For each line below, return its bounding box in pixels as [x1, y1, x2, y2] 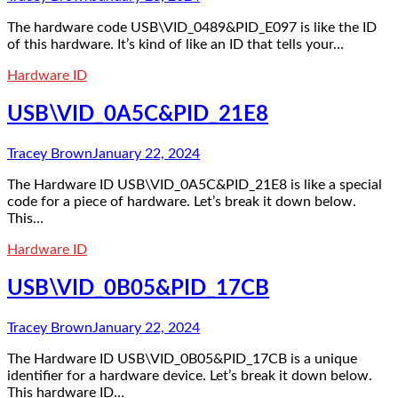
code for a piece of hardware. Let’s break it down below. [7, 195, 356, 210]
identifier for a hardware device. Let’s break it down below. [7, 368, 372, 383]
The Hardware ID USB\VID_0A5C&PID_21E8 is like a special [7, 178, 382, 193]
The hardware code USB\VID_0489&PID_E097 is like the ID [7, 20, 377, 36]
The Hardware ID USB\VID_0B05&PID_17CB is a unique [7, 351, 357, 366]
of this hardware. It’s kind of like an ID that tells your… [7, 37, 344, 52]
